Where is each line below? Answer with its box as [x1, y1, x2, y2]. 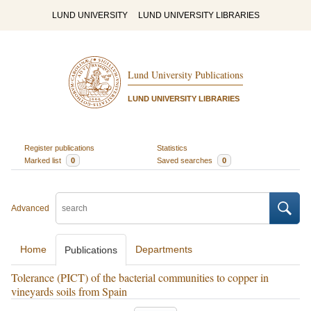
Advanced [11, 203, 49, 213]
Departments [135, 244, 192, 255]
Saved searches [157, 155, 215, 165]
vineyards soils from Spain [11, 284, 127, 299]
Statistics [157, 143, 187, 152]
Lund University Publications [127, 68, 243, 82]
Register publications [24, 143, 94, 152]
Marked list [24, 155, 63, 165]
